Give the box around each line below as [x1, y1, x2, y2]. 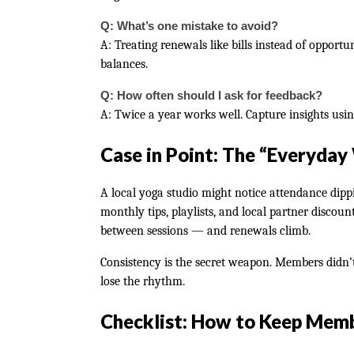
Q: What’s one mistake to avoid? [100, 19, 278, 32]
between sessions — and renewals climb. [100, 224, 311, 238]
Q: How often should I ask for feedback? [100, 88, 322, 102]
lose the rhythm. [100, 274, 185, 288]
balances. [100, 57, 148, 71]
